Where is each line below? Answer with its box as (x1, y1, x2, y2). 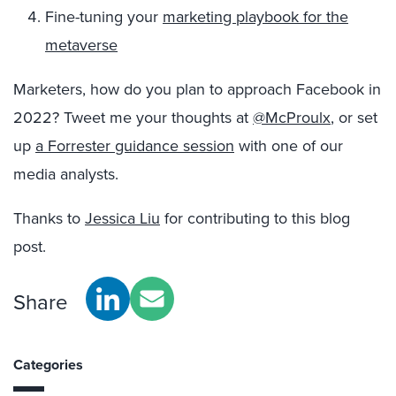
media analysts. (13, 162, 118, 186)
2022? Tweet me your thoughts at (13, 105, 253, 129)
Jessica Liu (85, 206, 160, 230)
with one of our (234, 133, 343, 157)
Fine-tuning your (45, 4, 163, 28)
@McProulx (253, 105, 331, 129)
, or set (331, 105, 377, 129)
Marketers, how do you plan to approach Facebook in (13, 77, 381, 101)
